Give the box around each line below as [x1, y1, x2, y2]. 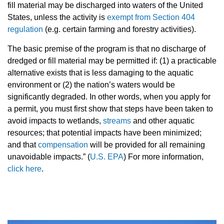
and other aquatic [131, 116, 194, 125]
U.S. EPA [90, 152, 123, 161]
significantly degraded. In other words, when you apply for [7, 92, 210, 101]
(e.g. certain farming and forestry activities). [43, 25, 196, 34]
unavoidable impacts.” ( [7, 152, 90, 161]
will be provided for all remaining [88, 140, 205, 149]
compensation [38, 140, 88, 149]
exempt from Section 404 [107, 13, 195, 22]
